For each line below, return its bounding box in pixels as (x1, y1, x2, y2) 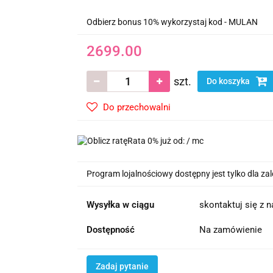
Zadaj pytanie (95, 261, 149, 271)
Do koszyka (206, 76, 252, 86)
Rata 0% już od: (127, 135, 186, 146)
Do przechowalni (102, 101, 171, 113)
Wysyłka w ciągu (86, 199, 154, 210)
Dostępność (86, 224, 135, 235)
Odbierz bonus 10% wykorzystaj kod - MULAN (86, 16, 258, 27)
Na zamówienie (199, 224, 264, 235)
